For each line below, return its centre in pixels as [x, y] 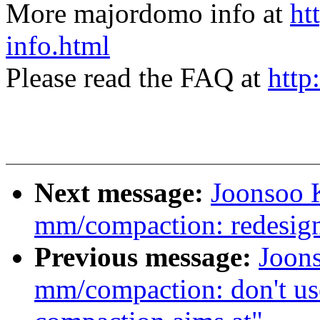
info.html [58, 46]
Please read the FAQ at [137, 78]
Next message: [122, 193]
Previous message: [146, 257]
